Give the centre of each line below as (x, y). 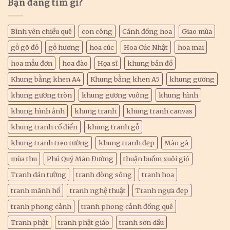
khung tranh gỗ (113, 127)
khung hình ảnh (38, 111)
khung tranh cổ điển (44, 127)
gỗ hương (64, 47)
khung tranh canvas (159, 111)
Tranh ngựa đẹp (162, 190)
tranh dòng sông (104, 174)
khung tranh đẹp (127, 142)
